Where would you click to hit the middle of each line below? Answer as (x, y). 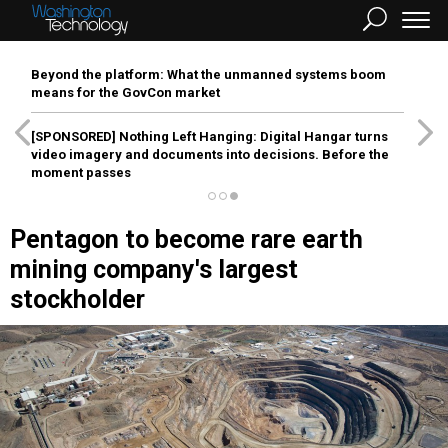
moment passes (81, 172)
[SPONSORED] (73, 136)
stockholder (77, 299)
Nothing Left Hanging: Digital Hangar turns (252, 136)
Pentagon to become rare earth (186, 239)
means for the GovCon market (125, 92)
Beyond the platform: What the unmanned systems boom (208, 74)
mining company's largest (154, 269)
